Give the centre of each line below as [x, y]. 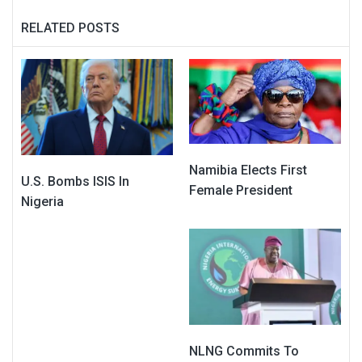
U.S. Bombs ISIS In [75, 181]
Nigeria [42, 201]
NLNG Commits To [244, 351]
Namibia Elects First [248, 170]
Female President [241, 190]
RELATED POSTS [70, 27]
